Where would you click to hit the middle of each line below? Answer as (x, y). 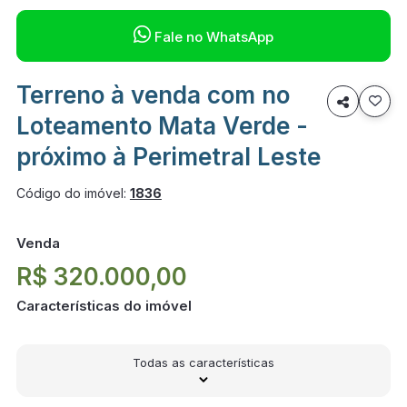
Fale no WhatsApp (212, 37)
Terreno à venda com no (153, 95)
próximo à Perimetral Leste (168, 157)
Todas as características (203, 362)
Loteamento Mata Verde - (162, 126)
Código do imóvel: (73, 193)
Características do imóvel (104, 306)
